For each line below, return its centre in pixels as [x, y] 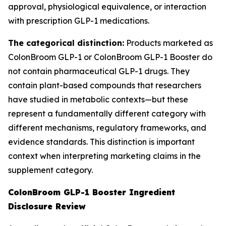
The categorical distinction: [66, 43]
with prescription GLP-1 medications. [79, 21]
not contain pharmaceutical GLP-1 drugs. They [99, 71]
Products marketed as [168, 43]
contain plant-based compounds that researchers [105, 85]
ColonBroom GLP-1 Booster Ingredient [92, 192]
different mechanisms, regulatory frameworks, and [107, 128]
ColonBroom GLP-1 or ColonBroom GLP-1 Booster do [110, 57]
